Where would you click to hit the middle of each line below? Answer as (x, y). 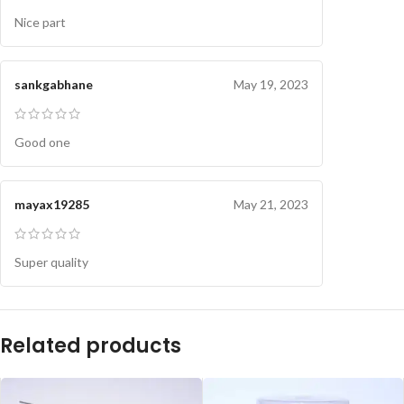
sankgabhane (54, 85)
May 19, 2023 (271, 85)
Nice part (40, 23)
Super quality (51, 262)
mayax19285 (52, 205)
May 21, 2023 (271, 205)
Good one (42, 142)
